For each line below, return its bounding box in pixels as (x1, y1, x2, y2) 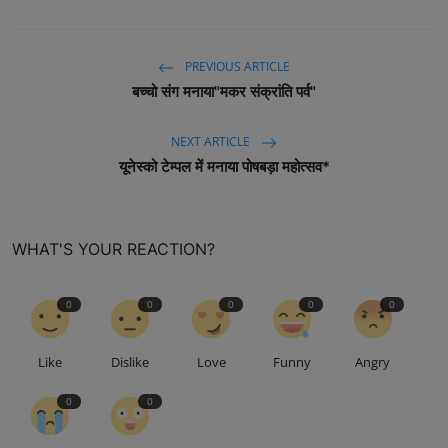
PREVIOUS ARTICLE (182, 57, 290, 75)
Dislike (111, 352, 150, 371)
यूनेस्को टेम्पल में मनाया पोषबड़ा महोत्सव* (118, 156, 330, 176)
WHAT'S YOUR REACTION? (12, 238, 215, 259)
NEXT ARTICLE (171, 132, 253, 150)
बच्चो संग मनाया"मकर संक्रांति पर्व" (132, 81, 316, 101)
